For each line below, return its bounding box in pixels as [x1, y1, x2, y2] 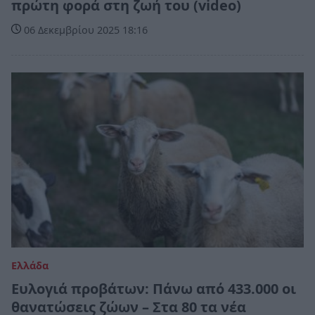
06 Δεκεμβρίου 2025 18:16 [21, 22, 148, 37]
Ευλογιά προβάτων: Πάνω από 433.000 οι [11, 279, 296, 299]
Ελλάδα [11, 259, 49, 273]
